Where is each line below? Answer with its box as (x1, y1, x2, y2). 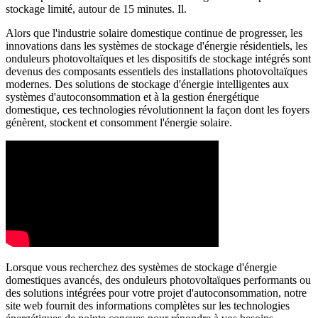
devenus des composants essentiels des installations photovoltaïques (6, 65, 307, 78)
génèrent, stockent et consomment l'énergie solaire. (6, 116, 232, 129)
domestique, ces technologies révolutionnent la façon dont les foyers (6, 104, 309, 116)
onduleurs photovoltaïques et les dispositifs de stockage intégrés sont (6, 53, 311, 65)
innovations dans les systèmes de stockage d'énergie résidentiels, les (6, 40, 307, 53)
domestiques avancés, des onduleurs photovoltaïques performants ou (6, 274, 311, 287)
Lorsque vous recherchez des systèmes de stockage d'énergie (6, 261, 277, 274)
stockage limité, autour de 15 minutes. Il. (6, 3, 187, 16)
